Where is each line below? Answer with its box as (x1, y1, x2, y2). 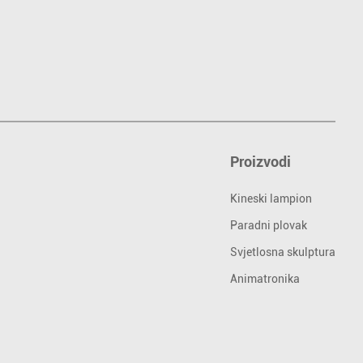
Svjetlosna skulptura (230, 245, 336, 258)
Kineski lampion (230, 191, 313, 205)
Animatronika (230, 271, 301, 285)
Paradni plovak (230, 218, 308, 232)
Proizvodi (230, 152, 292, 170)
